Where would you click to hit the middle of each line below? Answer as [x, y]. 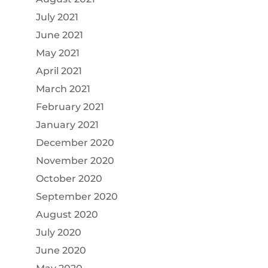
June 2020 [61, 251]
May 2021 [57, 53]
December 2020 [75, 143]
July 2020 [58, 233]
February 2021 [70, 107]
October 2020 [69, 179]
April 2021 [59, 71]
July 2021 [57, 17]
